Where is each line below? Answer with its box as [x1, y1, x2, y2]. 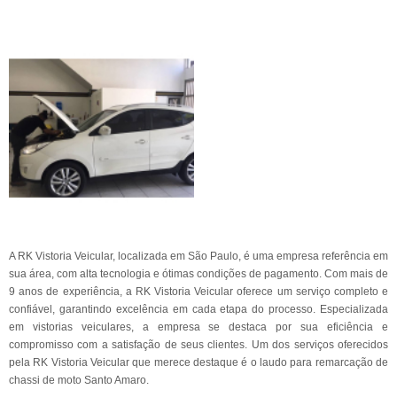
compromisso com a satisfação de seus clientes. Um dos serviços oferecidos [9, 339, 388, 351]
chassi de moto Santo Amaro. [9, 374, 149, 386]
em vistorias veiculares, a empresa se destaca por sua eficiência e [9, 321, 388, 333]
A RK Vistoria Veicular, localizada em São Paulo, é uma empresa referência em [9, 250, 388, 262]
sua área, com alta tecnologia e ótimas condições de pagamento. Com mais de [9, 268, 388, 280]
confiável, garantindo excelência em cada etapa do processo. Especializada [9, 303, 388, 315]
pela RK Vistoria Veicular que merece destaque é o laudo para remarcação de [9, 356, 388, 369]
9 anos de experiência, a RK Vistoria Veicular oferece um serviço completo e [9, 285, 388, 298]
